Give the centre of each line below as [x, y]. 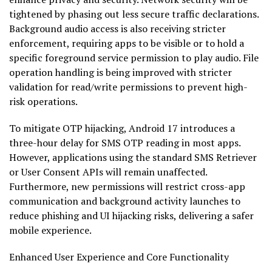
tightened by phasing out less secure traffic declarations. [134, 14]
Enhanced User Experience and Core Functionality [119, 257]
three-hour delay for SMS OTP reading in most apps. [125, 143]
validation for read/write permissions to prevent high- [128, 87]
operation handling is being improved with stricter [121, 73]
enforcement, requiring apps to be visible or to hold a [127, 43]
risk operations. [43, 102]
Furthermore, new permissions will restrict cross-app [127, 187]
